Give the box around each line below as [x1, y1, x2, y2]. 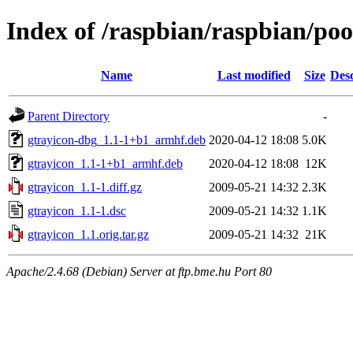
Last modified [217, 68, 291, 82]
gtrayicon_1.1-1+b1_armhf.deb [28, 156, 183, 170]
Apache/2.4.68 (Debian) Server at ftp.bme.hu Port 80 [6, 264, 272, 278]
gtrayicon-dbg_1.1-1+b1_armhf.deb [28, 132, 206, 147]
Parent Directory [28, 109, 110, 123]
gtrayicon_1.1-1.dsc [28, 203, 126, 217]
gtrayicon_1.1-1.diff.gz [28, 180, 142, 194]
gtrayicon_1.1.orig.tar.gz [28, 227, 149, 241]
